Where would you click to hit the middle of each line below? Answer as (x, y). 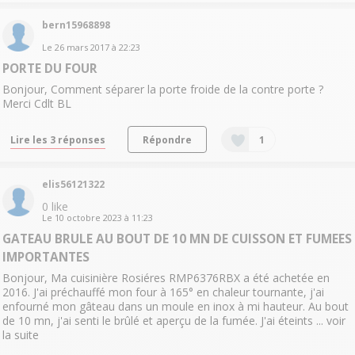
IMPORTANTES (46, 258)
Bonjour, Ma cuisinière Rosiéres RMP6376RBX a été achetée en (166, 278)
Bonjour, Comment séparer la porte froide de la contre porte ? (162, 89)
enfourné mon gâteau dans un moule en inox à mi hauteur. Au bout (175, 307)
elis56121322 (73, 185)
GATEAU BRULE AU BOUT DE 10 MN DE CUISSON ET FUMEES (177, 239)
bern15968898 (76, 25)
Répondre (167, 139)
